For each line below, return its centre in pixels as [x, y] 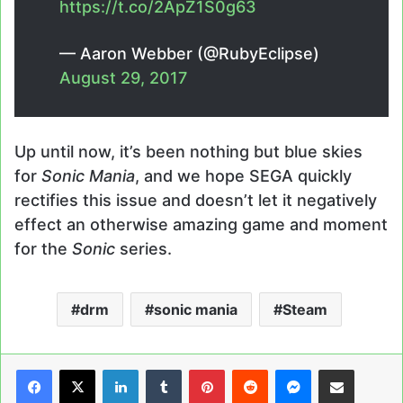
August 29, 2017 [123, 78]
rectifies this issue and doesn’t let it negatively [196, 201]
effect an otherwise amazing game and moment [201, 225]
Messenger [343, 369]
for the [43, 249]
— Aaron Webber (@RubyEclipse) [189, 54]
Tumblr [201, 369]
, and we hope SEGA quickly [243, 176]
